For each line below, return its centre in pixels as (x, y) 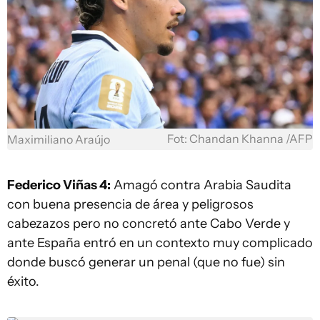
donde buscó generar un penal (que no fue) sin (146, 262)
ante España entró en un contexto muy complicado (160, 242)
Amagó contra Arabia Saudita (201, 185)
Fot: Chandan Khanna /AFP (240, 139)
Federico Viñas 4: (59, 185)
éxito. (23, 281)
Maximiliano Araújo (59, 139)
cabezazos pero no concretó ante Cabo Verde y (149, 223)
